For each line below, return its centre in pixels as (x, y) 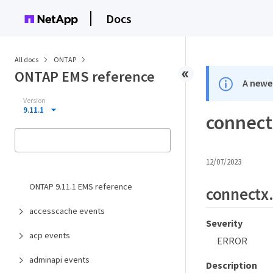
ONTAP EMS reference (85, 76)
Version (34, 100)
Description (232, 265)
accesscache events (67, 211)
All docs (27, 59)
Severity (224, 223)
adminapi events (59, 260)
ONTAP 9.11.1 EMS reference (81, 186)
